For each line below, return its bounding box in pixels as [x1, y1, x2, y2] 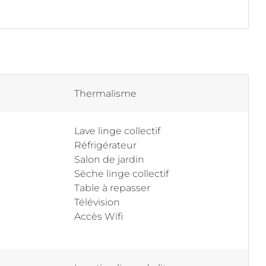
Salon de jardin [74, 154, 144, 165]
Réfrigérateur [74, 140, 137, 151]
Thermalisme [74, 88, 137, 99]
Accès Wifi [74, 211, 123, 222]
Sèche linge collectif [74, 168, 169, 179]
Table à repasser [74, 182, 150, 194]
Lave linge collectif [74, 125, 160, 137]
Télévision [74, 197, 120, 208]
